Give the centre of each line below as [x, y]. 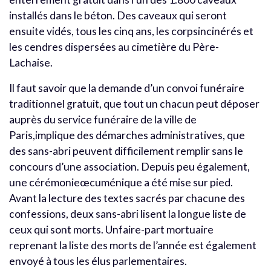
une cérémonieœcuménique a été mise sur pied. [121, 182]
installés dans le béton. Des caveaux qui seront [118, 15]
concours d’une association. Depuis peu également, [129, 166]
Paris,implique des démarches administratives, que [127, 135]
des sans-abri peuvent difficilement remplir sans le [126, 151]
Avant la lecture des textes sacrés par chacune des [127, 198]
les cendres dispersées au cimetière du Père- [114, 47]
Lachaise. [31, 62]
